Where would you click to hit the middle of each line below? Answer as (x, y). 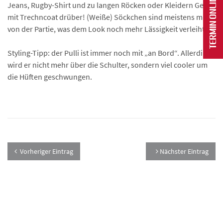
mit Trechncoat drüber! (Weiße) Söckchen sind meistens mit (107, 17)
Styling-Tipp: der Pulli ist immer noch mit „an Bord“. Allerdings (111, 53)
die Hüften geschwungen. (50, 77)
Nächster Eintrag (183, 152)
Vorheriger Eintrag (47, 152)
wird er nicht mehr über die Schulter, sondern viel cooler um (108, 65)
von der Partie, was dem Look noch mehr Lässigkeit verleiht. (107, 29)
